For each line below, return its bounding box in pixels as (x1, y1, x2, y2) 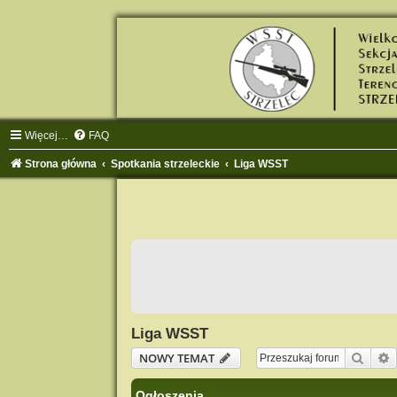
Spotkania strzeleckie (111, 157, 221, 170)
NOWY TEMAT (138, 349, 214, 366)
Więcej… (25, 128, 68, 142)
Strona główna (25, 157, 97, 170)
